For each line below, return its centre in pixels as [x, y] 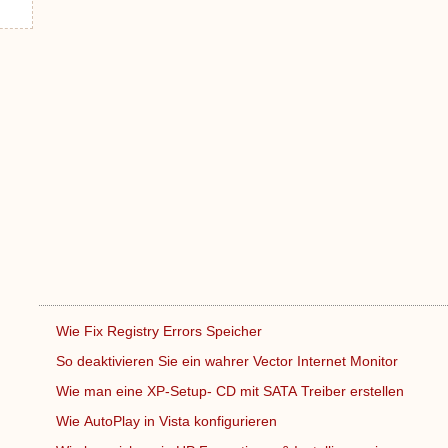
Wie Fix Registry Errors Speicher [160, 331]
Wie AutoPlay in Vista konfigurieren [168, 421]
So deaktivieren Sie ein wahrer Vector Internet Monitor [228, 361]
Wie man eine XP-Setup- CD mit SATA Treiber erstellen [231, 391]
